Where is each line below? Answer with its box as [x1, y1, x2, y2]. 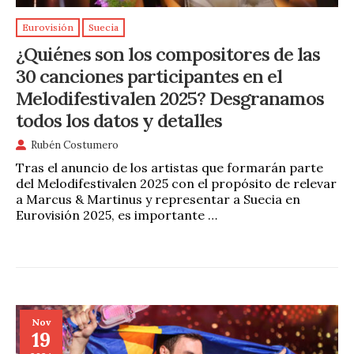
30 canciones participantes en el [16, 63, 282, 88]
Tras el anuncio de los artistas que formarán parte [16, 160, 323, 176]
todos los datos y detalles [16, 107, 222, 132]
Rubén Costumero [31, 138, 119, 153]
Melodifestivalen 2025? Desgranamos [16, 85, 324, 110]
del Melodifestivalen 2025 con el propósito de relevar [16, 175, 337, 192]
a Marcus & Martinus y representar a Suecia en [16, 191, 300, 208]
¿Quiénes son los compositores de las [16, 41, 320, 66]
